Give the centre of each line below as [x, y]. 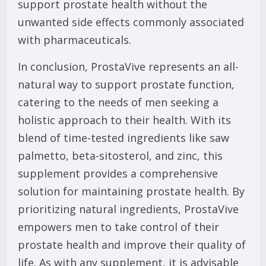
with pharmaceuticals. [75, 40]
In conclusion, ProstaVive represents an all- [128, 67]
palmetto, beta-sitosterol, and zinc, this [120, 156]
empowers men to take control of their [118, 227]
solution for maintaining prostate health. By [131, 191]
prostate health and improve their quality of [132, 245]
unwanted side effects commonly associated [131, 22]
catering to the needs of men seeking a [118, 102]
